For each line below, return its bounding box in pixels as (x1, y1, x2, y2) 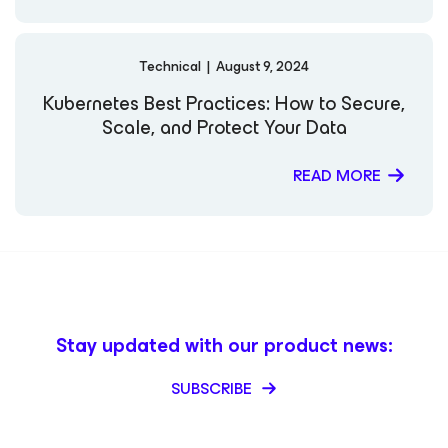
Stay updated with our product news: (55, 329, 393, 363)
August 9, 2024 (213, 55, 309, 79)
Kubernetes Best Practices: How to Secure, (43, 87, 405, 121)
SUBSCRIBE (170, 375, 256, 403)
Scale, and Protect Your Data (101, 111, 347, 145)
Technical (139, 55, 204, 79)
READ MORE (293, 162, 381, 190)
